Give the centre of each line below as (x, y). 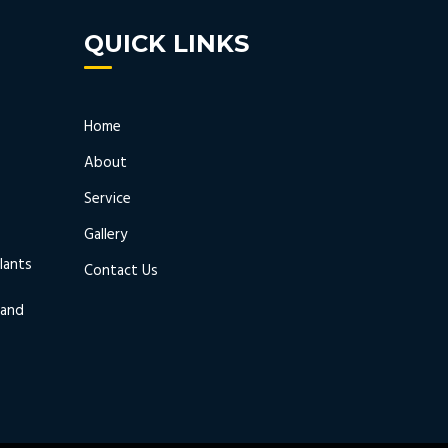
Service (107, 198)
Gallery (105, 234)
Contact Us (120, 270)
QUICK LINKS (166, 43)
